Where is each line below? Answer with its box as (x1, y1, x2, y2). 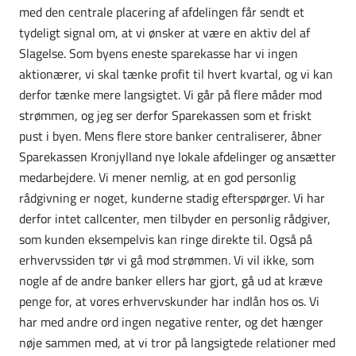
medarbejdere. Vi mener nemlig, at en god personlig (19, 167, 296, 187)
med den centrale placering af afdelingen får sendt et (19, 2, 304, 21)
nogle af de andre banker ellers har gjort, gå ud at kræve (19, 270, 323, 290)
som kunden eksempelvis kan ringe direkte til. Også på (19, 229, 312, 249)
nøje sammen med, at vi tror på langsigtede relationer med (19, 332, 335, 352)
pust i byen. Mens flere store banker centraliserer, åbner (19, 126, 322, 145)
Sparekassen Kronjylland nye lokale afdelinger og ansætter (19, 146, 336, 166)
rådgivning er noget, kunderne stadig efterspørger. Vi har (19, 188, 325, 207)
